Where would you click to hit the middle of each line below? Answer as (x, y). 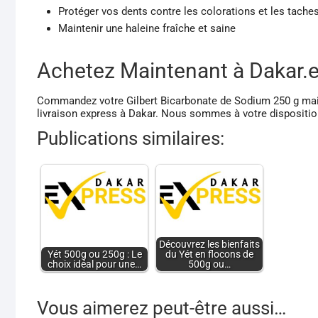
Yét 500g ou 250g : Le (94, 254)
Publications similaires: (131, 138)
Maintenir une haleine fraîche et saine (147, 28)
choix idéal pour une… (94, 264)
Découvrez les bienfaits (209, 244)
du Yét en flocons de (209, 254)
